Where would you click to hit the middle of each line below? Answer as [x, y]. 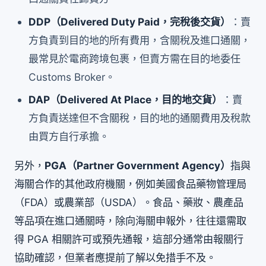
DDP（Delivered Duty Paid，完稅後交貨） [130, 21]
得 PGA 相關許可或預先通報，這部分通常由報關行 [129, 239]
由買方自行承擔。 [69, 137]
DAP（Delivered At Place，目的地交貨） [126, 100]
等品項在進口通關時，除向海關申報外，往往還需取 [130, 221]
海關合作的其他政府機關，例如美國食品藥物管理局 [130, 184]
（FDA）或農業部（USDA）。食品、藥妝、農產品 [129, 202]
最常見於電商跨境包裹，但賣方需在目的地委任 [135, 58]
